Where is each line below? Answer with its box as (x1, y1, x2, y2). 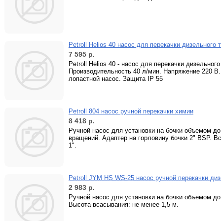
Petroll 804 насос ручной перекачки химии (69, 108, 193, 115)
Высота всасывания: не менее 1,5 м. (69, 201, 179, 208)
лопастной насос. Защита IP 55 (69, 75, 163, 82)
